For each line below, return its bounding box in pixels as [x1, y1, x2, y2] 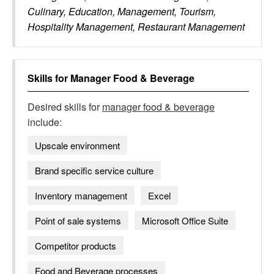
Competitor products [35, 239, 116, 252]
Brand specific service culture [35, 164, 154, 177]
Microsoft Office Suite [142, 214, 228, 227]
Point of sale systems [35, 214, 121, 227]
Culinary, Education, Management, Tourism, [28, 4, 216, 18]
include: [28, 115, 62, 129]
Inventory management [35, 189, 127, 202]
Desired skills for [28, 100, 102, 114]
